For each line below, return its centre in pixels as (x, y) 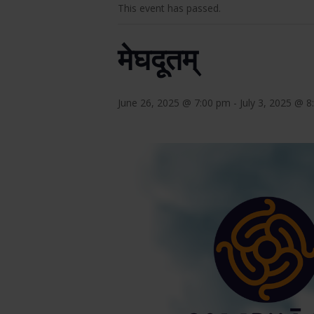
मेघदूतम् (158, 58)
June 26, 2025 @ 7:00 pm (174, 103)
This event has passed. (169, 8)
